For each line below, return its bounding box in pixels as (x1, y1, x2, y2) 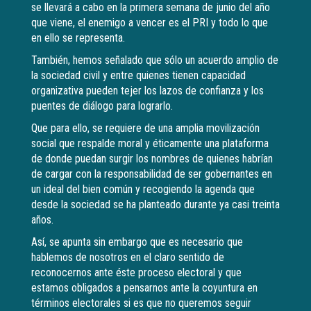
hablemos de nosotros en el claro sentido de (31, 251, 224, 264)
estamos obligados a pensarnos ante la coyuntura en (31, 281, 258, 295)
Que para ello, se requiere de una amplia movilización (31, 121, 260, 135)
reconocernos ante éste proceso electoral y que (31, 266, 242, 280)
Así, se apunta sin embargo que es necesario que (31, 235, 243, 249)
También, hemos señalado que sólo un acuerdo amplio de (31, 53, 278, 67)
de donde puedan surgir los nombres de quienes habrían (31, 152, 273, 166)
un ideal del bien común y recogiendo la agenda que (31, 183, 255, 196)
